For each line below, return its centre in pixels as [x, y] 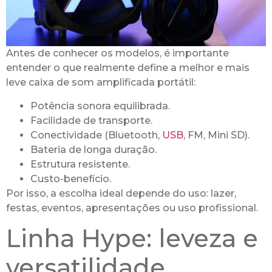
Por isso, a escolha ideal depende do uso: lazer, [121, 193]
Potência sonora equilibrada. [100, 106]
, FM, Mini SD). [216, 135]
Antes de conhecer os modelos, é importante [117, 53]
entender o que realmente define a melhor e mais [128, 68]
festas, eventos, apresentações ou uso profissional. [132, 208]
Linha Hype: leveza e [132, 238]
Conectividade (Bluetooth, [96, 135]
